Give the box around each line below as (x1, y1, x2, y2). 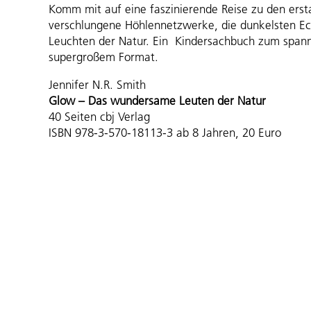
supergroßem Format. (49, 49, 158, 64)
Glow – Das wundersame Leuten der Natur (49, 93, 266, 108)
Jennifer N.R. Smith (49, 77, 146, 92)
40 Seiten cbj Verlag (49, 109, 150, 124)
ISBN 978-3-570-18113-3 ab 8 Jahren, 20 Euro (49, 125, 281, 140)
